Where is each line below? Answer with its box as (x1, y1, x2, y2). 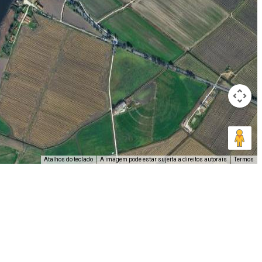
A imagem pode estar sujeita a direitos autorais (100, 156, 227, 163)
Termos (234, 156, 254, 163)
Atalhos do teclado (44, 156, 93, 163)
